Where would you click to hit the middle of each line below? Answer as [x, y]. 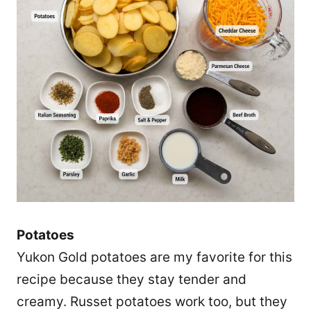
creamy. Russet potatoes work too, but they [152, 301]
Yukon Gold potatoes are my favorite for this [154, 257]
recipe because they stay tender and [132, 279]
